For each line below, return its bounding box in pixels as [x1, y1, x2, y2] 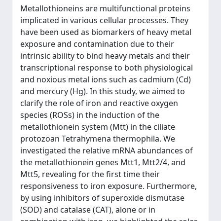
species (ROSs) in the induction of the [20, 110, 159, 120]
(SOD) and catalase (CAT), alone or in [20, 204, 155, 215]
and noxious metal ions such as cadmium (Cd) [20, 74, 191, 85]
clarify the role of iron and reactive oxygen [20, 98, 178, 109]
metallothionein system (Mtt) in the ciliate [20, 121, 175, 132]
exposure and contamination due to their [20, 38, 174, 49]
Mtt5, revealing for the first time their [20, 169, 160, 180]
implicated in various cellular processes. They [20, 15, 188, 26]
